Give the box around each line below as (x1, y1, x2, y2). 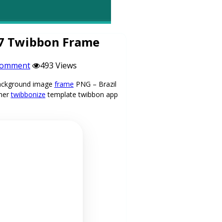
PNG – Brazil (73, 79, 116, 89)
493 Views (40, 59, 77, 71)
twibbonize (10, 89, 46, 99)
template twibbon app (45, 89, 118, 99)
